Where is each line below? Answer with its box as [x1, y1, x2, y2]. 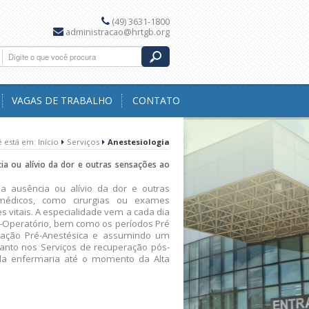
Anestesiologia [108, 137, 170, 147]
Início [38, 137, 59, 147]
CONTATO [132, 94, 180, 107]
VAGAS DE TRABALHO [11, 94, 112, 107]
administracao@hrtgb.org [66, 26, 170, 38]
